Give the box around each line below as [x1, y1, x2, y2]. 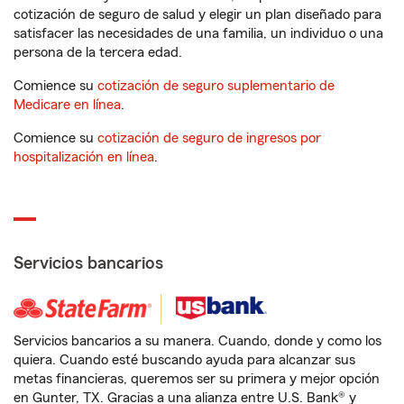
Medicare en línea [14, 97, 121, 112]
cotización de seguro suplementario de [97, 78, 335, 93]
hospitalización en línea [14, 150, 154, 164]
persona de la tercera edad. [14, 45, 182, 60]
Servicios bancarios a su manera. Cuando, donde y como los [14, 334, 381, 348]
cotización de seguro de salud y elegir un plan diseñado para [14, 7, 381, 22]
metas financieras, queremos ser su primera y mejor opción [14, 372, 380, 386]
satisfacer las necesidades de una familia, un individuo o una [14, 26, 383, 41]
